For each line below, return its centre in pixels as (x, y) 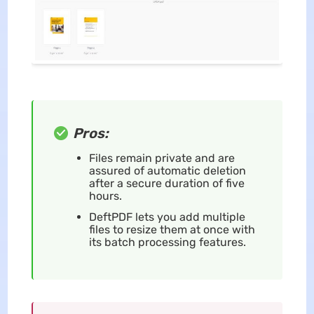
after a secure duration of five (166, 183)
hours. (105, 196)
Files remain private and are (162, 158)
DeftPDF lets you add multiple (167, 217)
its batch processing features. (167, 242)
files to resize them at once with (172, 229)
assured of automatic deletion (167, 170)
